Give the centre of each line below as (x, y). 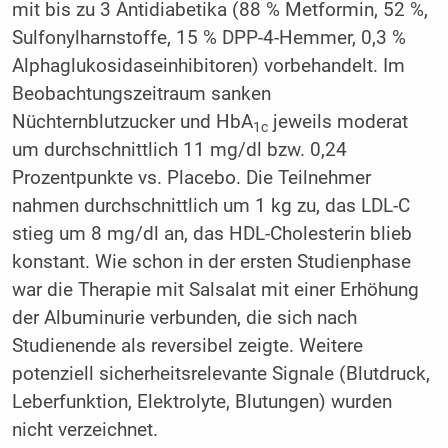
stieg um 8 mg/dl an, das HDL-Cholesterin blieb (211, 234)
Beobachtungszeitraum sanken (141, 94)
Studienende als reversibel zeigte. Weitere (187, 346)
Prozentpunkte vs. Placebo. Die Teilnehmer (191, 178)
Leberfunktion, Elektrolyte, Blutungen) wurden (201, 402)
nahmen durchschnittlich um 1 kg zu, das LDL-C (210, 206)
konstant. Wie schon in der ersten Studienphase (211, 262)
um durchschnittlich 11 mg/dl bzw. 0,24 (179, 150)
